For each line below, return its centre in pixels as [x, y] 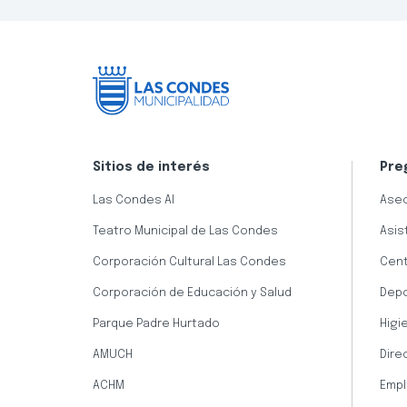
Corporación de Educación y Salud [192, 293]
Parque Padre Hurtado [156, 323]
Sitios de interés [151, 167]
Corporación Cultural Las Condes [189, 262]
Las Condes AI [134, 200]
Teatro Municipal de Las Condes [185, 231]
